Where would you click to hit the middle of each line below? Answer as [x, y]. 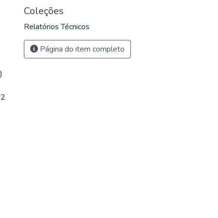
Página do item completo [81, 49]
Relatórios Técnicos [57, 27]
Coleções [44, 11]
